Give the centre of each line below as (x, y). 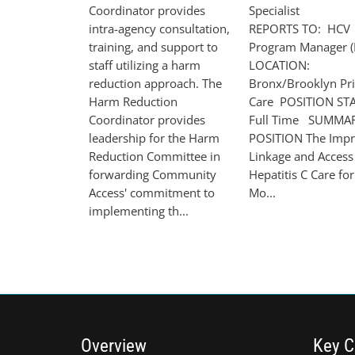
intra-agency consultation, (159, 28)
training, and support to (153, 46)
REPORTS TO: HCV (300, 28)
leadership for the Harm (154, 137)
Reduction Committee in (155, 156)
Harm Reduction (133, 101)
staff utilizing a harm (145, 65)
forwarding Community (153, 174)
